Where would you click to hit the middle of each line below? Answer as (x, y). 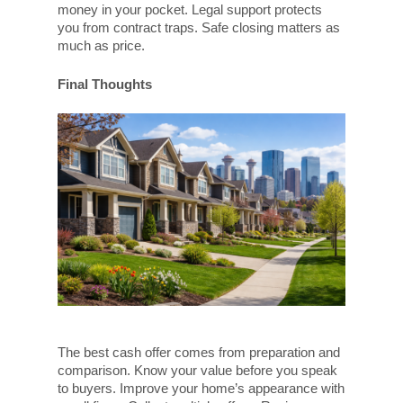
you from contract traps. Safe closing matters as (199, 28)
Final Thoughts (105, 84)
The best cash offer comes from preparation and (199, 353)
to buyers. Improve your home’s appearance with (201, 389)
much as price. (101, 46)
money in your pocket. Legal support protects (190, 10)
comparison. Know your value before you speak (197, 371)
